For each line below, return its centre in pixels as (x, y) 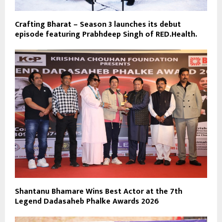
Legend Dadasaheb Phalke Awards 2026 (87, 202)
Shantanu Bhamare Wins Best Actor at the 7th (99, 192)
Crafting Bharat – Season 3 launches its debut (98, 25)
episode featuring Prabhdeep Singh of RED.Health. (106, 35)
